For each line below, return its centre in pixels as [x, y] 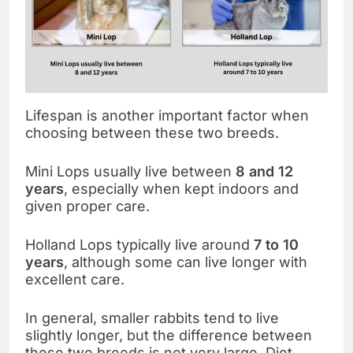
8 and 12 [264, 172]
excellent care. [75, 280]
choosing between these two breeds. [152, 133]
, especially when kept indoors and [181, 189]
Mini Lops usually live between [130, 172]
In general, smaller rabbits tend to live [152, 318]
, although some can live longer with [186, 262]
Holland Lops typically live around [139, 245]
